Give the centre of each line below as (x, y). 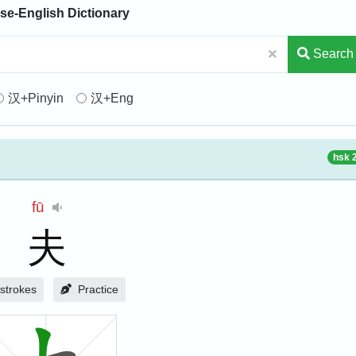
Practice (98, 290)
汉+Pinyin (35, 98)
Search (332, 54)
